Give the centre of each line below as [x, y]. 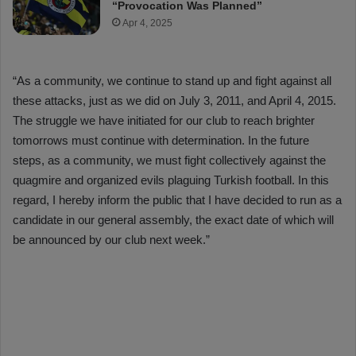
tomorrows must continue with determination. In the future [161, 141]
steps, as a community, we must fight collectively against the [169, 161]
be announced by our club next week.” [111, 240]
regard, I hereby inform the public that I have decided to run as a [177, 200]
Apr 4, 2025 [148, 23]
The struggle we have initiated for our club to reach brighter [164, 121]
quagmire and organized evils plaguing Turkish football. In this [171, 180]
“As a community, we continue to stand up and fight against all [172, 81]
